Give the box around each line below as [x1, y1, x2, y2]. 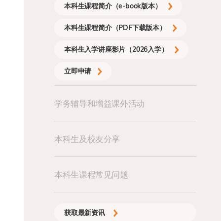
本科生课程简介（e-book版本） [64, 1, 162, 10]
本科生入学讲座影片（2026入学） [64, 45, 168, 54]
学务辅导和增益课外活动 [54, 98, 145, 109]
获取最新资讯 [64, 208, 107, 217]
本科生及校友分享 [54, 134, 120, 144]
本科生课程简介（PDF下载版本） [64, 23, 166, 32]
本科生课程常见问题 [54, 169, 128, 180]
